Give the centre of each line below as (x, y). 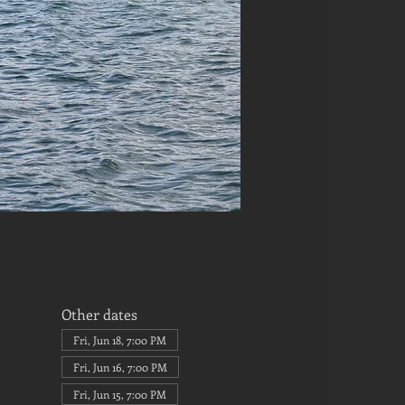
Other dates (99, 315)
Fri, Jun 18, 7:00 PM (119, 340)
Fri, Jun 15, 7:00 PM (119, 395)
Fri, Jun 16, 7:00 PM (120, 367)
